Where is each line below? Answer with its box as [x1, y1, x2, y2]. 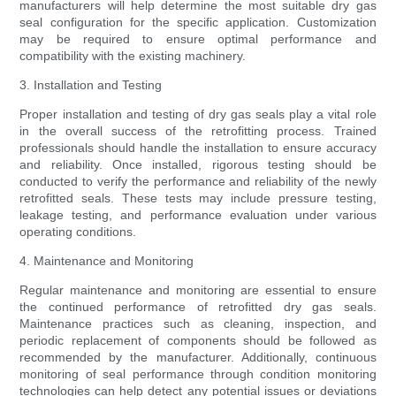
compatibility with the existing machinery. [19, 49, 247, 64]
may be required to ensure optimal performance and [19, 32, 377, 47]
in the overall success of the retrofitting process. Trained [19, 124, 377, 139]
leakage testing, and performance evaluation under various [19, 208, 377, 223]
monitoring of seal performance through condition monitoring [19, 367, 377, 382]
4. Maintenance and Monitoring [19, 254, 194, 269]
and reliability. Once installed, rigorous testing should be [19, 157, 377, 172]
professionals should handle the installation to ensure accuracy [19, 141, 377, 156]
